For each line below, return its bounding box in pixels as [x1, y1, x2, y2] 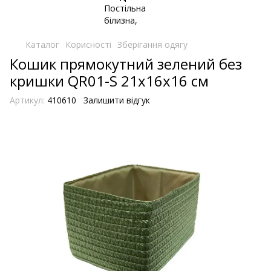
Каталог [25, 39, 59, 50]
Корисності [65, 39, 111, 50]
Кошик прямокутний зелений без [10, 54, 242, 74]
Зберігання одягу [117, 39, 188, 50]
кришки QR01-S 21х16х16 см [10, 71, 209, 91]
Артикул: [10, 94, 45, 106]
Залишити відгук [83, 94, 150, 106]
